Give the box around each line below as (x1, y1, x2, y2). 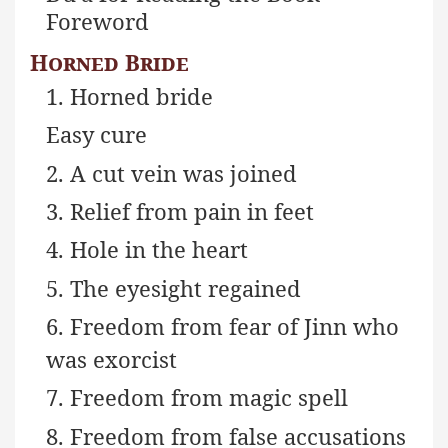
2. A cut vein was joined (46, 157, 298, 188)
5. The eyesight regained (46, 272, 302, 303)
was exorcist (46, 344, 178, 375)
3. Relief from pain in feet (46, 196, 315, 227)
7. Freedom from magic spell (46, 382, 349, 413)
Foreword (46, 6, 150, 37)
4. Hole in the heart (46, 234, 249, 265)
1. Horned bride (46, 81, 214, 112)
